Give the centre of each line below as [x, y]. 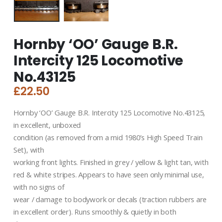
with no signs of [39, 187]
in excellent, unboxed [47, 125]
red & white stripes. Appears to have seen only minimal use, [109, 174]
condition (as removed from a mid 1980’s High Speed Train [108, 137]
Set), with [28, 149]
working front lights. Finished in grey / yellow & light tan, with [111, 162]
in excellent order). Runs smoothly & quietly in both [95, 211]
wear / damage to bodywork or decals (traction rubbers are [110, 199]
